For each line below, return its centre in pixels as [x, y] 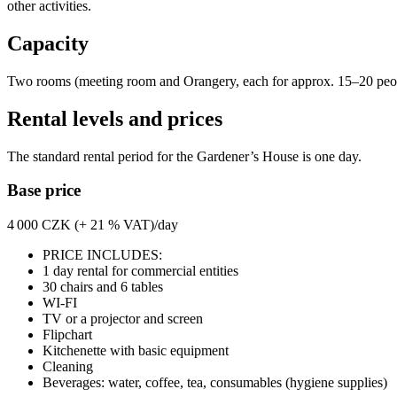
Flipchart [67, 334]
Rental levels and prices [115, 118]
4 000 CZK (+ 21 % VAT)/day [93, 224]
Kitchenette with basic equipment [136, 350]
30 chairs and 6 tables [103, 286]
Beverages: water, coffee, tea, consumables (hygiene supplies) [215, 382]
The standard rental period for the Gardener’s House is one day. [184, 156]
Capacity [48, 43]
